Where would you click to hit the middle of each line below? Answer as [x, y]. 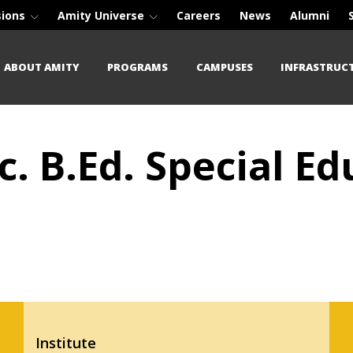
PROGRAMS [138, 67]
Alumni [310, 15]
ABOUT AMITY [42, 67]
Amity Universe [102, 15]
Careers [199, 15]
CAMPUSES [224, 67]
